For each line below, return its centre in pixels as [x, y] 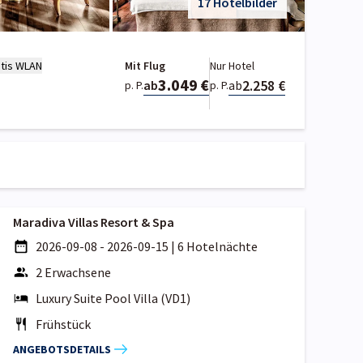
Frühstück [63, 325]
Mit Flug [145, 66]
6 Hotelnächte [218, 247]
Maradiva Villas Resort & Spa [94, 222]
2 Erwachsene [73, 273]
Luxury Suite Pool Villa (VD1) [113, 299]
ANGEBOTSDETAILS [62, 349]
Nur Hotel [232, 66]
